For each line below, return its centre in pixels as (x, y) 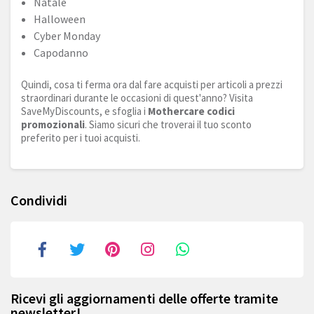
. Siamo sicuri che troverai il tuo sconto (168, 125)
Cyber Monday (67, 36)
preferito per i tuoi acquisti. (81, 138)
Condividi (39, 200)
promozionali (53, 125)
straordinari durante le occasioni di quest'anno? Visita (137, 98)
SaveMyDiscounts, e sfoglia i (84, 111)
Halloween (60, 19)
